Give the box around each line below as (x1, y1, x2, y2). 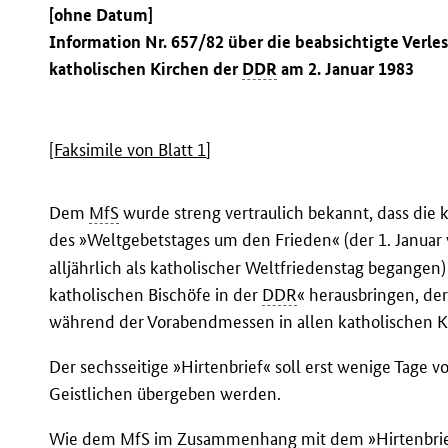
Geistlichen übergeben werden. (49, 383, 282, 405)
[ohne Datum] (49, 4, 154, 26)
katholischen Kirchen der (49, 58, 243, 80)
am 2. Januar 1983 (277, 58, 415, 80)
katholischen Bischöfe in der (49, 283, 263, 305)
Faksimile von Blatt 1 (54, 139, 207, 161)
